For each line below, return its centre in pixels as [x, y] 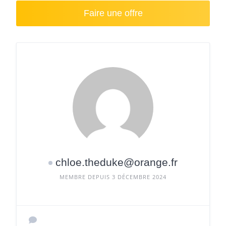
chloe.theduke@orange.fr [117, 162]
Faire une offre [113, 13]
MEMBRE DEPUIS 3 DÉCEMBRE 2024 [113, 177]
